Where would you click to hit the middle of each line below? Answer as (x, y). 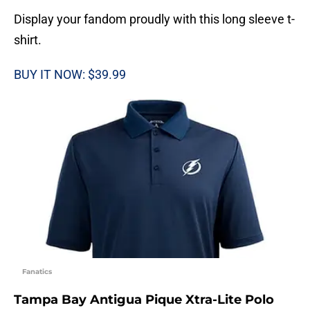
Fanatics (37, 271)
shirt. (28, 39)
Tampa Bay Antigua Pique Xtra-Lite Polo (144, 299)
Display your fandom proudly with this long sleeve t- (154, 19)
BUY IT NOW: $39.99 (70, 74)
